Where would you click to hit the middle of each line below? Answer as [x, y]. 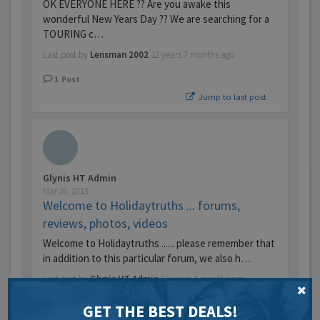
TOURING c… [73, 34]
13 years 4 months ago [202, 279]
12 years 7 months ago [192, 55]
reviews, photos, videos [105, 224]
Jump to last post [231, 97]
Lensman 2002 [119, 55]
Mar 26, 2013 [66, 191]
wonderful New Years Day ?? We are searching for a [156, 19]
